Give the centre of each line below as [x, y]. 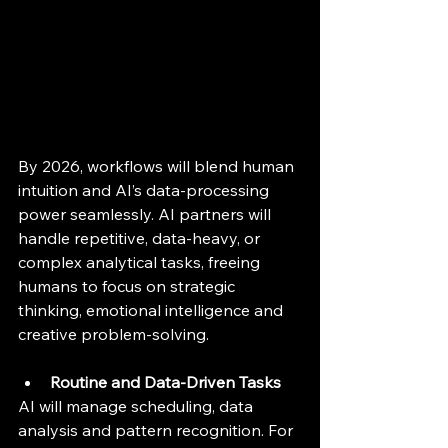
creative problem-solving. [113, 334]
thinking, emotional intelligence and [152, 310]
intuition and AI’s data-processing [145, 190]
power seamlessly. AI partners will [146, 214]
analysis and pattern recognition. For [157, 430]
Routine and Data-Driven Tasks [165, 382]
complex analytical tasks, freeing [141, 262]
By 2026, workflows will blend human [158, 166]
